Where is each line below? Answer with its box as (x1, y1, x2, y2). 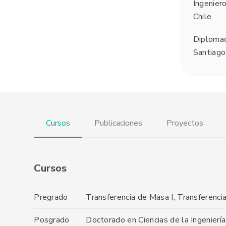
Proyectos (166, 118, 204, 129)
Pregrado (34, 192, 68, 203)
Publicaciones (94, 118, 143, 129)
